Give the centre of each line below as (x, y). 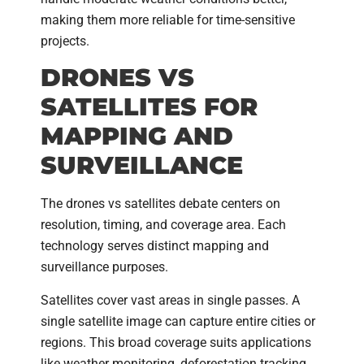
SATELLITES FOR (149, 107)
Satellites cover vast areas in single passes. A (170, 300)
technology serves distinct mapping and (155, 246)
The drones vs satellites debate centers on (160, 204)
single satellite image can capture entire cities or (178, 321)
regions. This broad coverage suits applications (176, 342)
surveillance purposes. (104, 267)
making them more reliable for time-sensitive (168, 19)
